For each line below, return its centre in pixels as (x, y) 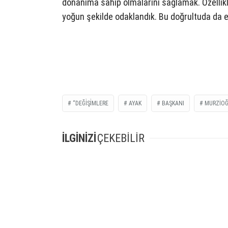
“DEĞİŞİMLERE (91, 104)
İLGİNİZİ (79, 138)
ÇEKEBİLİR (121, 138)
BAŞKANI (173, 104)
